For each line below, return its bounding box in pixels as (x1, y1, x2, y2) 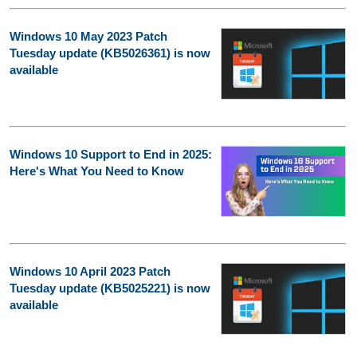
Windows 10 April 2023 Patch (10, 265, 171, 279)
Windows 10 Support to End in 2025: (10, 147, 212, 161)
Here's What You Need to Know (10, 163, 184, 178)
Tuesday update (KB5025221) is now (10, 281, 210, 296)
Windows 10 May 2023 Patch (10, 29, 167, 44)
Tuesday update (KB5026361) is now (10, 46, 210, 61)
